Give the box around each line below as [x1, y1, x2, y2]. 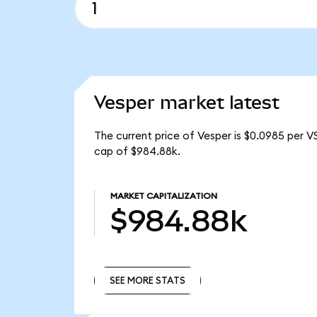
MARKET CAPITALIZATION [110, 192, 217, 201]
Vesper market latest [93, 92, 279, 114]
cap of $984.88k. [93, 146, 180, 157]
